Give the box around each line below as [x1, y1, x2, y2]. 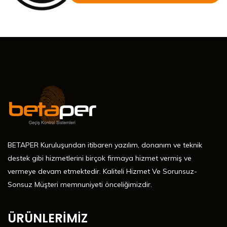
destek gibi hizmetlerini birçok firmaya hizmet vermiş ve [8, 154, 192, 163]
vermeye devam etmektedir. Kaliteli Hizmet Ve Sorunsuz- [8, 167, 197, 176]
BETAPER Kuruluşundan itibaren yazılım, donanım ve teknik [8, 140, 202, 150]
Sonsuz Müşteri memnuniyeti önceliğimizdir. [8, 180, 152, 190]
